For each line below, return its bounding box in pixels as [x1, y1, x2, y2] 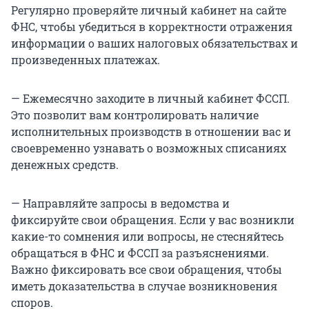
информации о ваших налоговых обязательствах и [11, 36, 298, 51]
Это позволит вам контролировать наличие [11, 108, 259, 123]
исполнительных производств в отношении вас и [11, 124, 291, 139]
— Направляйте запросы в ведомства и [11, 196, 230, 211]
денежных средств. [11, 157, 119, 172]
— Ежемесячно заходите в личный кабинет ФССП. [11, 91, 290, 106]
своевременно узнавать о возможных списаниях [11, 141, 286, 156]
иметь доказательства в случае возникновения [11, 279, 277, 294]
